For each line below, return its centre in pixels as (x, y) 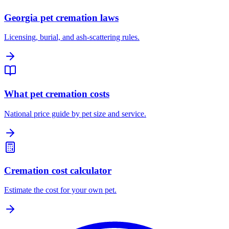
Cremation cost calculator (58, 170)
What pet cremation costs (57, 94)
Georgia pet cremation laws (61, 17)
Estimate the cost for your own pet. (60, 190)
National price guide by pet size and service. (75, 113)
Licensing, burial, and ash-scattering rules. (72, 37)
